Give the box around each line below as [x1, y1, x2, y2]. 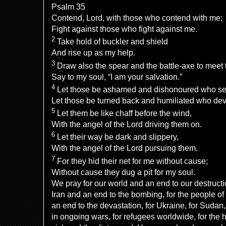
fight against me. [139, 25, 197, 33]
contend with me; [162, 14, 222, 22]
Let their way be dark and [57, 133, 147, 142]
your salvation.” [128, 72, 182, 81]
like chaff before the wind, [101, 109, 192, 118]
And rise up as [51, 48, 103, 58]
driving [145, 120, 169, 129]
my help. [105, 48, 135, 58]
